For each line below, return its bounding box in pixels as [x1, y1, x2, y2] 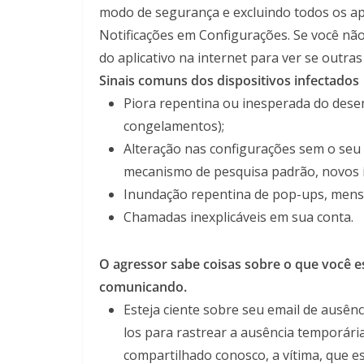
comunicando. [99, 278, 187, 296]
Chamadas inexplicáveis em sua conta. [123, 208, 353, 226]
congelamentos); [123, 117, 224, 135]
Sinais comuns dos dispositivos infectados [99, 71, 359, 89]
